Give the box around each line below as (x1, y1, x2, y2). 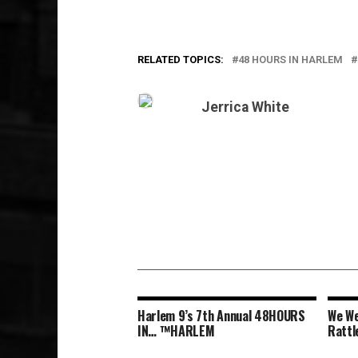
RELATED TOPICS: (137, 54, 224, 66)
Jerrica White (201, 99, 289, 115)
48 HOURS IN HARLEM (238, 54, 343, 66)
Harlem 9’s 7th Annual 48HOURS (137, 306, 305, 325)
